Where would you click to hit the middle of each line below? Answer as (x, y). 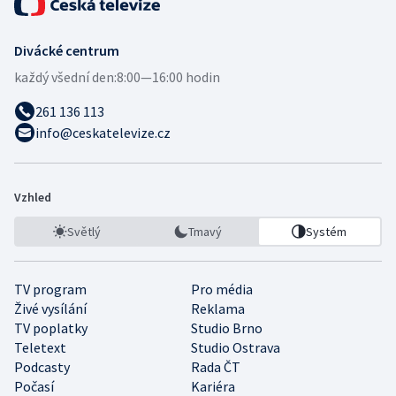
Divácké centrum (67, 50)
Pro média (222, 289)
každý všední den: (65, 76)
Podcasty (42, 366)
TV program (50, 289)
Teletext (40, 347)
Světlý (84, 231)
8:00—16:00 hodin (168, 76)
